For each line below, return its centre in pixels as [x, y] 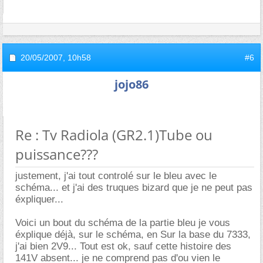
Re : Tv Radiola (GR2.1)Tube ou [114, 134]
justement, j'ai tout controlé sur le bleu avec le [116, 176]
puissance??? [57, 154]
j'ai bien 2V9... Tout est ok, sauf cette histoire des [123, 246]
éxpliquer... [39, 199]
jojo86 [131, 84]
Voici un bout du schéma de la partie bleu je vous [123, 222]
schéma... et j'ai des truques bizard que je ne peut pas [134, 187]
